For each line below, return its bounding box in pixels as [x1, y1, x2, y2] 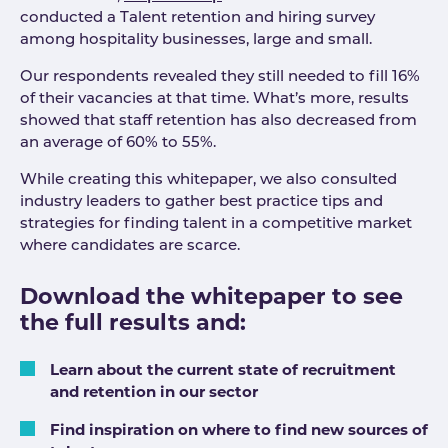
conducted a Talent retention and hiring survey [20, 11, 375, 27]
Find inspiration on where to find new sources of [50, 420, 428, 440]
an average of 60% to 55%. [20, 136, 220, 152]
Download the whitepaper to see [20, 283, 403, 311]
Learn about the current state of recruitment [50, 359, 396, 379]
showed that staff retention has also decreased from [20, 114, 417, 130]
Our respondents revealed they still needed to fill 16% [20, 70, 420, 86]
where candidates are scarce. [20, 239, 244, 255]
